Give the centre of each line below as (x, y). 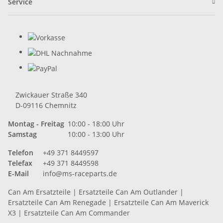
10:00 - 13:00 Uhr (96, 134)
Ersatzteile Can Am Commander (77, 213)
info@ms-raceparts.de (80, 173)
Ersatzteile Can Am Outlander (128, 192)
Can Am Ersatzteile (39, 192)
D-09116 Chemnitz (46, 105)
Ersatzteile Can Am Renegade (57, 202)
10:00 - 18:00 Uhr (96, 123)
